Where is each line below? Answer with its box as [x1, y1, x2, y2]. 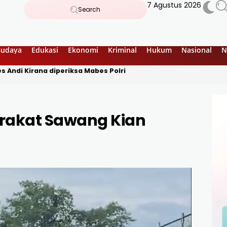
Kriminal [108, 45, 137, 55]
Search [78, 5, 100, 14]
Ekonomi [68, 45, 98, 55]
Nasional [181, 45, 212, 55]
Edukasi [31, 45, 58, 55]
